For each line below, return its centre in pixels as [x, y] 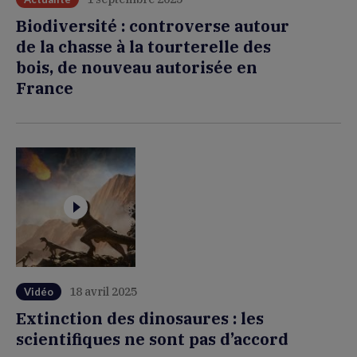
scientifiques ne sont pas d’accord [152, 339]
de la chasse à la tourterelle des [143, 47]
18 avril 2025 [103, 292]
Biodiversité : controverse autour [153, 26]
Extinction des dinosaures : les [140, 318]
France [45, 88]
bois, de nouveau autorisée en [137, 67]
